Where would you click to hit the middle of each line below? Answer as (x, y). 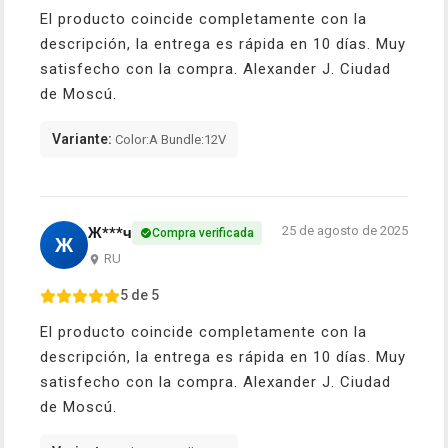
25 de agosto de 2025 (345, 231)
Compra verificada (203, 233)
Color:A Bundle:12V (169, 140)
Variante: (82, 139)
